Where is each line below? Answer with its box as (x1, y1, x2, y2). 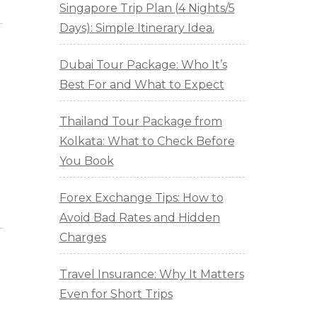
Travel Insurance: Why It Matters (59, 267, 244, 282)
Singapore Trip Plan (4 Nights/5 (59, 1, 235, 16)
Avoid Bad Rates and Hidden (59, 211, 220, 225)
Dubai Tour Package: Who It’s (59, 58, 227, 72)
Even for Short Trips (59, 287, 173, 301)
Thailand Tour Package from (59, 115, 222, 129)
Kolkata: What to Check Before (59, 134, 235, 149)
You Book (59, 154, 114, 168)
